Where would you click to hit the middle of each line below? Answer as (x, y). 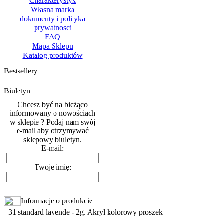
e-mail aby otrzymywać (53, 131)
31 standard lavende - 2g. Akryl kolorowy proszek (86, 212)
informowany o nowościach (53, 113)
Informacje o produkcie (57, 201)
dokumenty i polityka (53, 19)
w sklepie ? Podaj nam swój (53, 122)
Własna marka (53, 9)
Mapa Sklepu (53, 46)
